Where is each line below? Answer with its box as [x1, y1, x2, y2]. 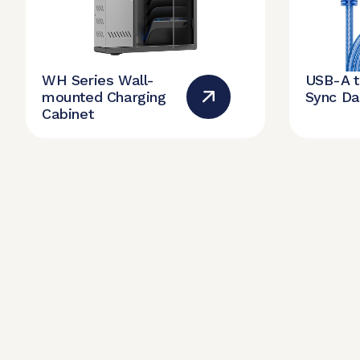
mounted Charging [42, 88, 166, 105]
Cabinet [42, 104, 94, 122]
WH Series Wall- [42, 71, 154, 88]
